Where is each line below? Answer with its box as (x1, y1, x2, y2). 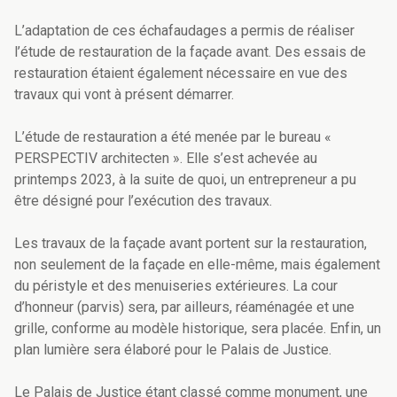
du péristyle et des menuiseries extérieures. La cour (14, 277, 338, 295)
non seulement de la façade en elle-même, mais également (14, 256, 380, 274)
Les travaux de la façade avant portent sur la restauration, (14, 235, 367, 253)
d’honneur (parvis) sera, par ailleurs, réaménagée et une (14, 299, 354, 316)
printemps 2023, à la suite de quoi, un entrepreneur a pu (14, 171, 356, 189)
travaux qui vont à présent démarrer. (14, 86, 237, 104)
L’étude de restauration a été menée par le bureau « (14, 128, 331, 146)
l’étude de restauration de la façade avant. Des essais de (14, 43, 366, 61)
